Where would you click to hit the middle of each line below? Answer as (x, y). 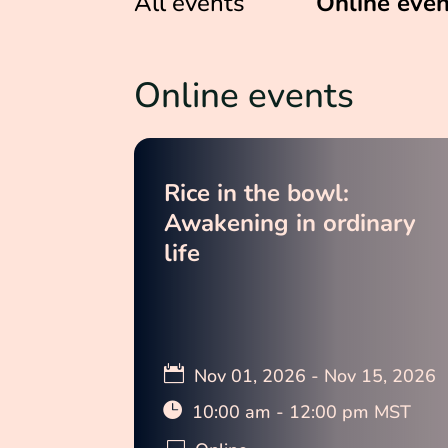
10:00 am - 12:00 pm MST (302, 412)
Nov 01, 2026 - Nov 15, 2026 (315, 376)
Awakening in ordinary (290, 223)
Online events (244, 96)
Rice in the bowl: (257, 193)
